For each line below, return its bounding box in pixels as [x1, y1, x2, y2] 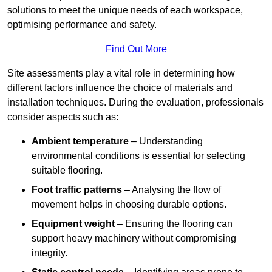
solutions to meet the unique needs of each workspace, [7, 5, 243, 16]
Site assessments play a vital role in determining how [7, 68, 235, 79]
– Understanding [129, 136, 203, 147]
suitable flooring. [32, 165, 103, 176]
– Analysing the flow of [122, 185, 221, 195]
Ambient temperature [32, 136, 129, 147]
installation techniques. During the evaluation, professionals [7, 97, 263, 108]
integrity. [32, 248, 67, 259]
